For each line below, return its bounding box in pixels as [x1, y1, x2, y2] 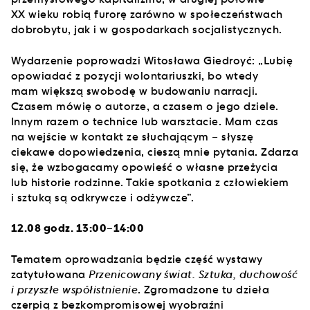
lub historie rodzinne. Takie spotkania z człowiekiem [11, 175, 289, 189]
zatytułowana [11, 267, 89, 281]
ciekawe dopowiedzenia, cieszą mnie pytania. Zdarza [11, 145, 299, 158]
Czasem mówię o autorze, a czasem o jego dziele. [11, 99, 279, 113]
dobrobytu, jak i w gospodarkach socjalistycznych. [11, 23, 282, 37]
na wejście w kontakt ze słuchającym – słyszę [11, 129, 254, 143]
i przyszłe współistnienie [11, 282, 138, 296]
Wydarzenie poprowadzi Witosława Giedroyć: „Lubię [11, 53, 293, 67]
